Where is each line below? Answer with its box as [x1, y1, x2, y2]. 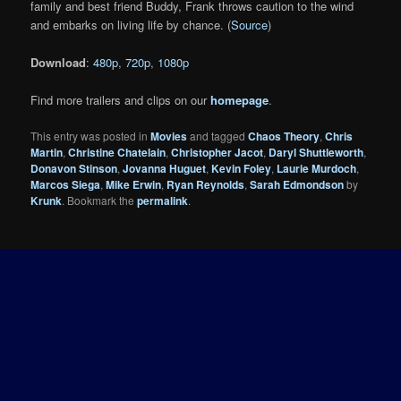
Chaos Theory [248, 128, 320, 144]
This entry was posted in [30, 128, 151, 143]
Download [30, 53, 87, 71]
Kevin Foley [211, 160, 272, 176]
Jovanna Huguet [123, 160, 207, 176]
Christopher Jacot [171, 144, 264, 160]
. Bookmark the [62, 192, 138, 208]
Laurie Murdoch [277, 160, 357, 176]
